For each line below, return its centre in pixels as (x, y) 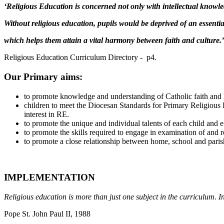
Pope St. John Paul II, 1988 (47, 213)
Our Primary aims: (43, 76)
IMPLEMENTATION (49, 177)
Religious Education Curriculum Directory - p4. (80, 57)
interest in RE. (46, 114)
